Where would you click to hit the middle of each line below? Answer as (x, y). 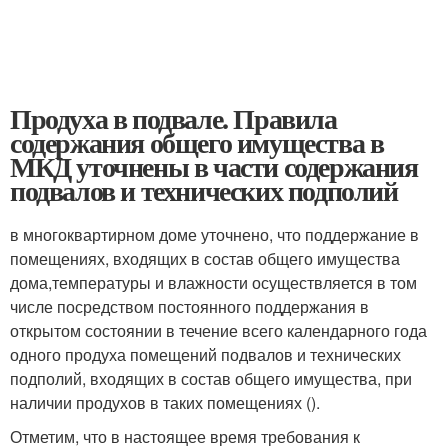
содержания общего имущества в (197, 142)
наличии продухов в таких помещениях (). (165, 402)
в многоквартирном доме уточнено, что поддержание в (214, 234)
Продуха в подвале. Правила (173, 118)
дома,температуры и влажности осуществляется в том (213, 282)
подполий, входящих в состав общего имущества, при (211, 378)
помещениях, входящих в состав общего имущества (205, 258)
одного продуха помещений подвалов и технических (205, 354)
